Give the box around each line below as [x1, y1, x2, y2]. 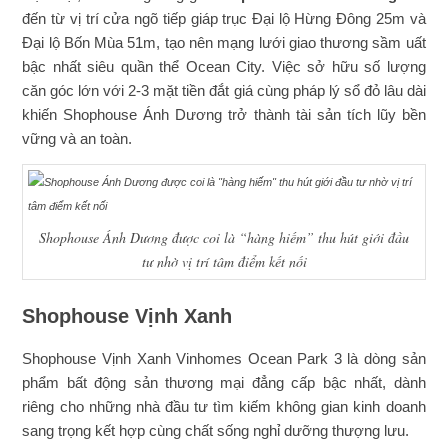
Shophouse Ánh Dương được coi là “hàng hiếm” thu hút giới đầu [39, 228, 409, 247]
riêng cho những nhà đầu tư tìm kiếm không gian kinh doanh [22, 398, 426, 415]
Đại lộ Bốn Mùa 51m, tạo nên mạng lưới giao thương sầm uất [22, 34, 426, 52]
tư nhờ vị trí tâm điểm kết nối [141, 252, 307, 271]
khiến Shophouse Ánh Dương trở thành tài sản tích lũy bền [22, 106, 426, 124]
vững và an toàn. [22, 130, 133, 148]
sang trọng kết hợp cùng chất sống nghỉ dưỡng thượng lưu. [22, 422, 410, 439]
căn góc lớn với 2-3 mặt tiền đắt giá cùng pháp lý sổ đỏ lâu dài [22, 82, 426, 100]
